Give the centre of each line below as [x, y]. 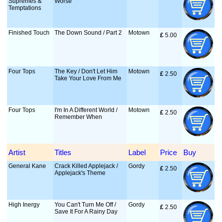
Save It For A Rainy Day [86, 212]
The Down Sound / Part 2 [88, 33]
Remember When [79, 117]
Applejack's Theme [80, 173]
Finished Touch [29, 33]
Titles [63, 152]
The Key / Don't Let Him [86, 71]
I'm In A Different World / [86, 110]
